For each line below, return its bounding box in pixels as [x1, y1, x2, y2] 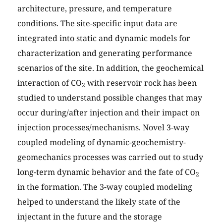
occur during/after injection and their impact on [17, 107, 200, 118]
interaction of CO [17, 77, 82, 89]
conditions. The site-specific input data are [17, 18, 177, 29]
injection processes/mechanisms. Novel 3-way [17, 122, 189, 133]
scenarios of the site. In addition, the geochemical [17, 62, 204, 74]
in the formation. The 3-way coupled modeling [17, 181, 192, 193]
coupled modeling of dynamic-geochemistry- [17, 137, 186, 148]
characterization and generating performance [17, 48, 192, 59]
